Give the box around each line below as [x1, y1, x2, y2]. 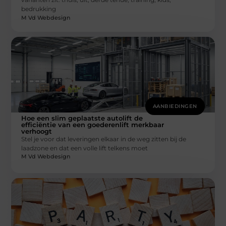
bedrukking [21, 5, 56, 13]
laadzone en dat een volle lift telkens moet [21, 144, 148, 152]
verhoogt [21, 127, 52, 135]
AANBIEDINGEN [152, 102, 197, 109]
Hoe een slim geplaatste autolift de [21, 114, 143, 122]
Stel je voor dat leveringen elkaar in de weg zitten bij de [21, 135, 187, 143]
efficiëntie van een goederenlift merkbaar [21, 120, 164, 129]
